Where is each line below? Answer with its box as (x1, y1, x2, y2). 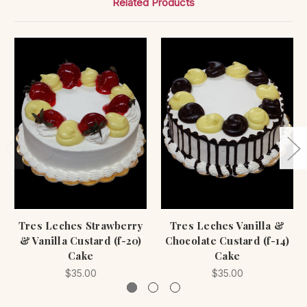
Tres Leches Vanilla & (169, 218, 285, 232)
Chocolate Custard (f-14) (164, 233, 290, 247)
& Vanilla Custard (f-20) (19, 233, 142, 247)
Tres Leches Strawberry (18, 218, 143, 232)
